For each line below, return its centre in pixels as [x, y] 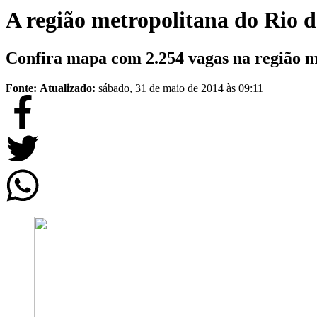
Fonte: [21, 88]
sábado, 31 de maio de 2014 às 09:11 [181, 88]
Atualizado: [69, 88]
